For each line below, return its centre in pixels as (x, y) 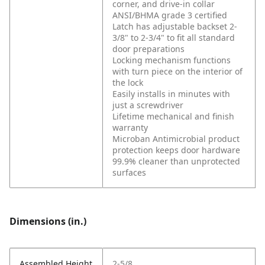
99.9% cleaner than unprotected (176, 161)
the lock (128, 83)
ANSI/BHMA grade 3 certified (170, 15)
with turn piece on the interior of (177, 72)
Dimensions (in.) (48, 222)
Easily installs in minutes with (171, 94)
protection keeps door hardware (176, 150)
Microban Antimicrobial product (176, 139)
